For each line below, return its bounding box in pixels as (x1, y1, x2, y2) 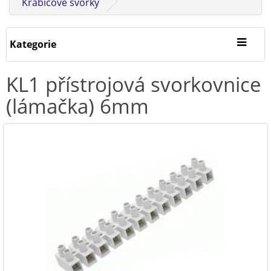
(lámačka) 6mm (6, 93, 149, 120)
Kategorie (10, 38, 56, 51)
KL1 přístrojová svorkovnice (6, 71, 261, 98)
